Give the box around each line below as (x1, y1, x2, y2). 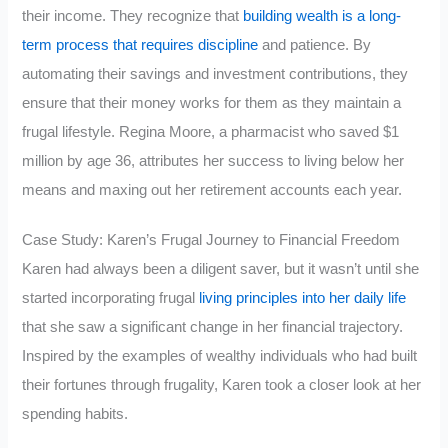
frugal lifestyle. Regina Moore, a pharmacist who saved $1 (22, 123, 400, 140)
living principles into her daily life (199, 290, 407, 307)
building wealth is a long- (243, 7, 402, 24)
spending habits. (22, 406, 129, 423)
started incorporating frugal (22, 290, 200, 307)
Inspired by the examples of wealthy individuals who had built (22, 348, 418, 365)
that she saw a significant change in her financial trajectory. (22, 319, 404, 336)
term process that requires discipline (22, 36, 259, 53)
